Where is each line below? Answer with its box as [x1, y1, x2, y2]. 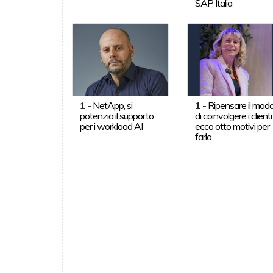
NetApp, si [92, 99, 132, 112]
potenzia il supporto [79, 109, 154, 122]
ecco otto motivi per [195, 119, 270, 132]
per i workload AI [79, 119, 143, 132]
